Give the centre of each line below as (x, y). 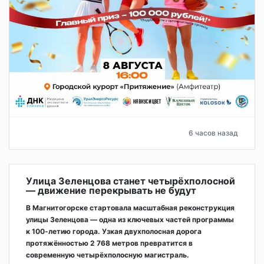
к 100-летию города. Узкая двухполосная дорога (114, 231)
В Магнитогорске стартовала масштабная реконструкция (130, 207)
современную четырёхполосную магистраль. (108, 255)
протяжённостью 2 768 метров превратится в (109, 243)
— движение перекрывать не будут (111, 190)
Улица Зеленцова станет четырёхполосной (131, 181)
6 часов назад (213, 133)
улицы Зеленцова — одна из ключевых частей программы (130, 219)
